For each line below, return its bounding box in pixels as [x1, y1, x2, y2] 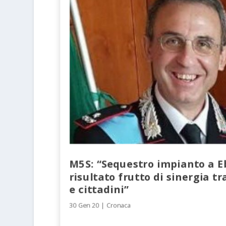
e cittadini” [69, 182, 129, 196]
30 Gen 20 [69, 200, 99, 209]
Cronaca [106, 200, 131, 209]
